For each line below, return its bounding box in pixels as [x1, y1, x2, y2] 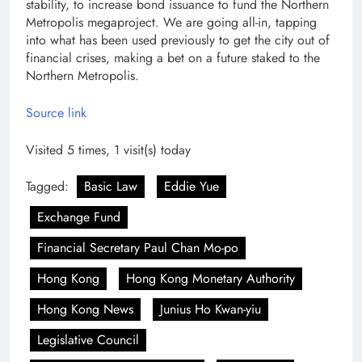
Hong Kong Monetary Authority [126, 268, 295, 288]
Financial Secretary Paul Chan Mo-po [37, 238, 238, 257]
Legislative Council [37, 330, 139, 349]
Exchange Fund [37, 207, 120, 226]
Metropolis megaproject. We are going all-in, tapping [26, 12, 317, 32]
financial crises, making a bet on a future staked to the [26, 48, 320, 67]
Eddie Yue [164, 176, 219, 196]
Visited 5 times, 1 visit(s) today [26, 140, 191, 159]
